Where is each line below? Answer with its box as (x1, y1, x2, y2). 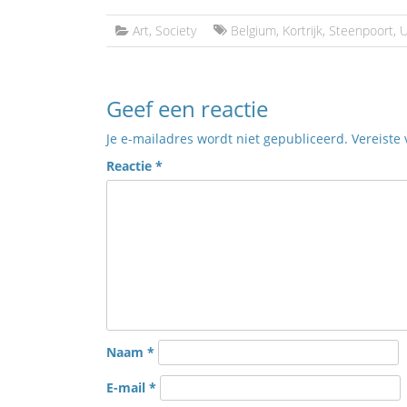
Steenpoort (329, 22, 393, 39)
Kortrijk (283, 22, 323, 39)
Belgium (231, 22, 276, 39)
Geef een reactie (106, 94, 268, 124)
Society (155, 22, 196, 39)
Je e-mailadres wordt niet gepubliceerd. (106, 130, 348, 147)
